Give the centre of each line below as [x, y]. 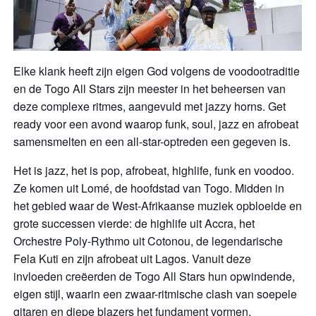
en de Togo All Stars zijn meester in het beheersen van [150, 89]
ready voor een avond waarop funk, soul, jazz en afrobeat [156, 124]
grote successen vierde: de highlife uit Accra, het [134, 223]
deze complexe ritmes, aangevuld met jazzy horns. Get [150, 106]
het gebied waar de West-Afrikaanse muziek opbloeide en [158, 206]
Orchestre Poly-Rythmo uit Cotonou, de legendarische [148, 241]
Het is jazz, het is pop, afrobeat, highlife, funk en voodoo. [154, 170]
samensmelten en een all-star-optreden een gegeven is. [152, 141]
